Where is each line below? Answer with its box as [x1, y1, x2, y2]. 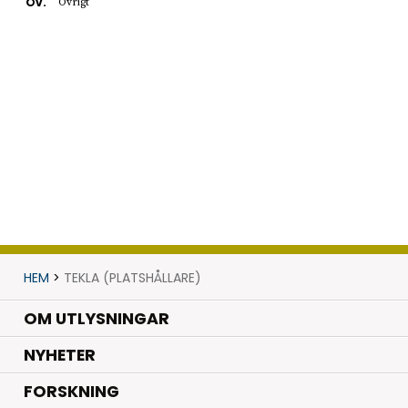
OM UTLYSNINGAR [23, 307, 169, 330]
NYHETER [23, 344, 96, 367]
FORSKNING [23, 381, 119, 403]
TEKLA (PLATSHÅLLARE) [63, 268, 201, 287]
